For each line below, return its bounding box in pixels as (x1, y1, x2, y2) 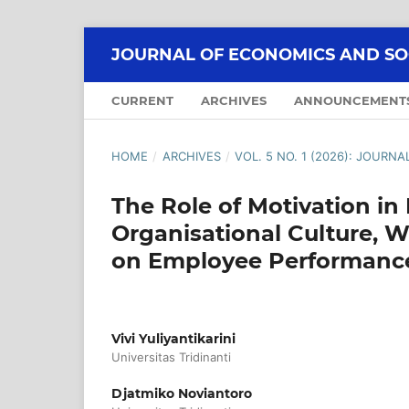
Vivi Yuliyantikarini (111, 330, 236, 347)
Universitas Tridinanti (111, 349, 231, 364)
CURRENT (111, 92, 173, 108)
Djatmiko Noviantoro (111, 384, 252, 402)
